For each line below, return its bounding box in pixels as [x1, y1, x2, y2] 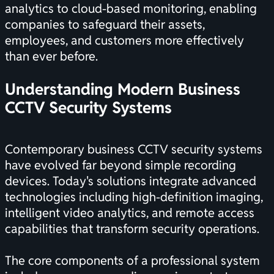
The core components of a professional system [5, 253, 260, 269]
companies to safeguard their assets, [5, 17, 205, 33]
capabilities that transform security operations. [5, 221, 259, 237]
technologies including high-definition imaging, [5, 189, 263, 206]
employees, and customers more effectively [5, 32, 244, 49]
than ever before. [5, 48, 98, 65]
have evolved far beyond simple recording [5, 157, 236, 174]
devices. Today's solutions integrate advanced [5, 173, 256, 190]
